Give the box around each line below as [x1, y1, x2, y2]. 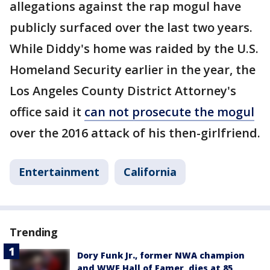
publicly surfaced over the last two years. [10, 19, 253, 36]
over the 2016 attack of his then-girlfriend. [10, 125, 260, 141]
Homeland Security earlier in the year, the [10, 61, 256, 78]
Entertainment [19, 165, 99, 179]
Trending [10, 225, 58, 239]
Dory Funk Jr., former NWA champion [77, 250, 245, 261]
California [124, 165, 177, 179]
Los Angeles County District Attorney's [10, 83, 236, 99]
